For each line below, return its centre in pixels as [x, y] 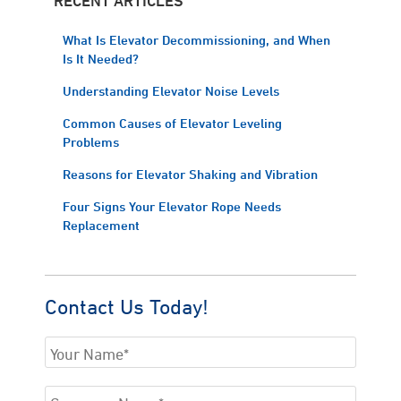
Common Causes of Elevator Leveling [172, 123]
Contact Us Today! [127, 306]
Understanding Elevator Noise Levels [171, 90]
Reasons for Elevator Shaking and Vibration [190, 174]
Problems [91, 141]
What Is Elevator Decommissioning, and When [196, 39]
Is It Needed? [101, 58]
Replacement [101, 225]
